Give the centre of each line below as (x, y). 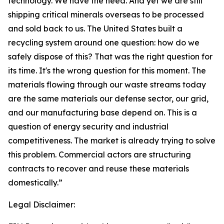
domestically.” (35, 183)
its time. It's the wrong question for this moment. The (107, 71)
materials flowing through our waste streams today (107, 85)
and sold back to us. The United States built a (95, 29)
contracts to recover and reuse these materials (98, 169)
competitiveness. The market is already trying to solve (112, 141)
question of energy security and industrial (88, 127)
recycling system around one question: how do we (104, 43)
